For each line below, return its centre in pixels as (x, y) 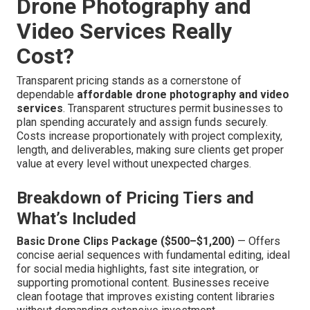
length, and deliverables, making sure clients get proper (150, 150)
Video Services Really (124, 31)
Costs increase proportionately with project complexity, (149, 136)
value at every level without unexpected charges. (134, 164)
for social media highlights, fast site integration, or (138, 269)
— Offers (257, 241)
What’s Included (76, 219)
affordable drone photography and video (183, 95)
